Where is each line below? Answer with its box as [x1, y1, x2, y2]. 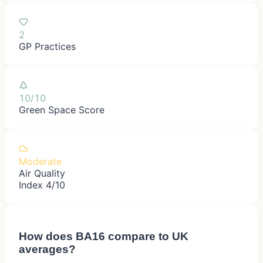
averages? [19, 242, 76, 255]
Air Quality [19, 167, 65, 179]
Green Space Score [19, 103, 104, 116]
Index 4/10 [19, 178, 65, 191]
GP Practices [19, 40, 76, 52]
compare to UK [105, 230, 188, 242]
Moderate [19, 155, 62, 167]
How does [19, 230, 76, 242]
